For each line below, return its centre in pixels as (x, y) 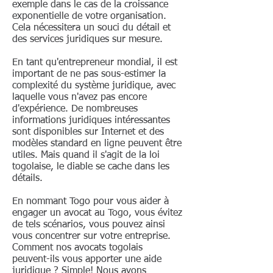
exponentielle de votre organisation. (89, 16)
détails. (27, 179)
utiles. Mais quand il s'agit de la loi (86, 155)
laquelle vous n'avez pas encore (80, 97)
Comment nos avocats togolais (77, 248)
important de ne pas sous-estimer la (89, 74)
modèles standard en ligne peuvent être (97, 144)
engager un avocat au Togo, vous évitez (97, 213)
